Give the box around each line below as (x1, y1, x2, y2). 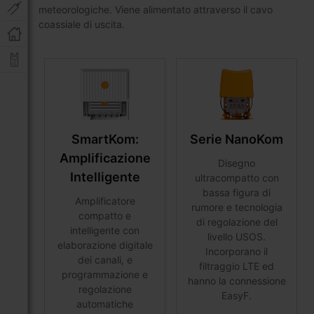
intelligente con (69, 224, 139, 236)
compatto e (78, 209, 131, 221)
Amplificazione (59, 150, 151, 165)
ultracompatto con (194, 171, 279, 184)
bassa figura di (203, 186, 271, 198)
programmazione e (61, 268, 148, 280)
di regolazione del (196, 215, 278, 228)
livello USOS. (207, 230, 266, 243)
